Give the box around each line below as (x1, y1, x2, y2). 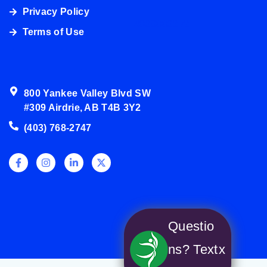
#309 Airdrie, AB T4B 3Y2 (24, 102, 141, 113)
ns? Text (168, 242, 218, 257)
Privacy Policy (22, 6, 89, 17)
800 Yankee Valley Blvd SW (24, 88, 151, 98)
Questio (168, 219, 215, 234)
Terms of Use (22, 26, 85, 37)
